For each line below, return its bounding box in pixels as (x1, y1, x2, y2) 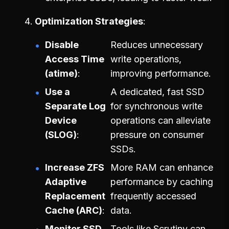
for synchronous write (110, 100, 202, 111)
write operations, (110, 53, 181, 64)
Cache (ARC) (45, 204, 102, 216)
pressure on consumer (110, 129, 204, 140)
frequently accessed (110, 190, 196, 201)
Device (45, 114, 77, 126)
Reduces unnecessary (110, 39, 203, 50)
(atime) (45, 67, 78, 79)
